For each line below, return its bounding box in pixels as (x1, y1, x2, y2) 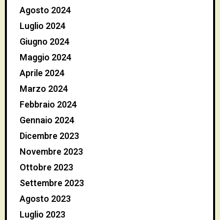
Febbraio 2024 (20, 98, 77, 111)
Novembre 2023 (20, 145, 83, 159)
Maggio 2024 (20, 51, 71, 64)
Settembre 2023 (20, 176, 84, 190)
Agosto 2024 (20, 3, 71, 17)
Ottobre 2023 (20, 161, 73, 174)
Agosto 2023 (20, 192, 71, 206)
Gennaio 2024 (20, 113, 74, 127)
